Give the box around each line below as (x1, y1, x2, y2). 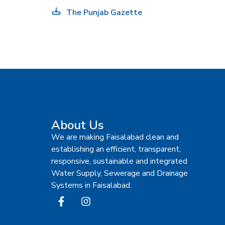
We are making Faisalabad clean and (51, 131, 179, 143)
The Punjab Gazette (66, 7, 142, 18)
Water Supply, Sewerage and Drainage (51, 167, 188, 179)
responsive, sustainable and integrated (51, 155, 187, 167)
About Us (51, 117, 103, 133)
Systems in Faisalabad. (51, 179, 132, 191)
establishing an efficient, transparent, (51, 143, 181, 155)
